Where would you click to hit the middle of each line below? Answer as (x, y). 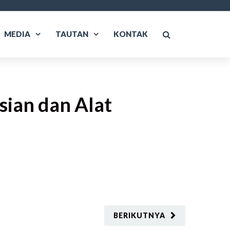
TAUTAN (72, 34)
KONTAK (131, 34)
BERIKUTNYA (139, 215)
